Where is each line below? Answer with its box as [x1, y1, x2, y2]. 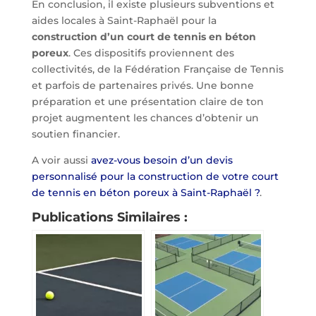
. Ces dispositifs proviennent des [68, 46, 234, 59]
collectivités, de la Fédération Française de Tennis [31, 62, 284, 75]
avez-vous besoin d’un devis [90, 153, 233, 166]
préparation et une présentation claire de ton [31, 95, 264, 108]
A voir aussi [31, 153, 91, 166]
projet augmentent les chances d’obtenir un [31, 111, 259, 124]
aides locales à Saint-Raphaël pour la [31, 13, 217, 27]
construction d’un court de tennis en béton [31, 30, 256, 43]
